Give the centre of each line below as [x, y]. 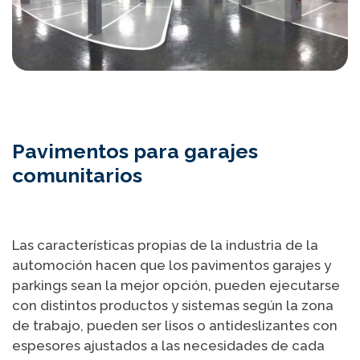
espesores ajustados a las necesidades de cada [168, 346]
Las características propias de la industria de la [165, 245]
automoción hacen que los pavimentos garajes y [172, 266]
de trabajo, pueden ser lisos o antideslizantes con [175, 326]
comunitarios [77, 175]
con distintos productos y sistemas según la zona [173, 306]
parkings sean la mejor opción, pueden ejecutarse [176, 286]
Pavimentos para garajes [135, 151]
